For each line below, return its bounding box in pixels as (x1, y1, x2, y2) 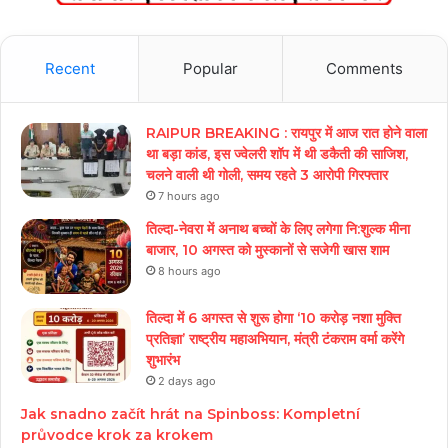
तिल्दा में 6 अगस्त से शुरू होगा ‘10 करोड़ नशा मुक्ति (146, 308, 401, 327)
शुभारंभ (146, 350, 180, 369)
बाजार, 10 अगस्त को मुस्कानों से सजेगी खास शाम (146, 240, 389, 259)
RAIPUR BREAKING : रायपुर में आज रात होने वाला (146, 123, 427, 142)
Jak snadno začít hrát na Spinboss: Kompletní (21, 404, 360, 423)
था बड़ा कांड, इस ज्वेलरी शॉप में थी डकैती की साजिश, (146, 144, 408, 163)
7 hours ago (158, 188, 220, 203)
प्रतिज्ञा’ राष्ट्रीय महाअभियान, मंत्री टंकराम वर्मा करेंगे (146, 329, 404, 348)
